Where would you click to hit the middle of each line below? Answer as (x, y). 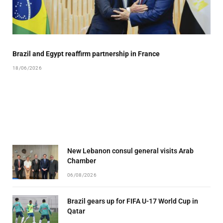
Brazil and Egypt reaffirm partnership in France (86, 54)
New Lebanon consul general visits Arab (130, 151)
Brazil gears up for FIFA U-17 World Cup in (133, 201)
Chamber (82, 161)
